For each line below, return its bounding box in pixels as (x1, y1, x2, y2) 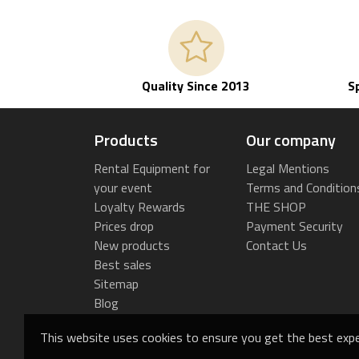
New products (94, 236, 170, 256)
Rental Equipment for (94, 159, 210, 179)
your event (94, 178, 152, 198)
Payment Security (245, 216, 343, 236)
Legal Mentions (245, 159, 329, 179)
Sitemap (94, 274, 139, 294)
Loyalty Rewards (94, 197, 185, 217)
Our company (245, 127, 336, 153)
